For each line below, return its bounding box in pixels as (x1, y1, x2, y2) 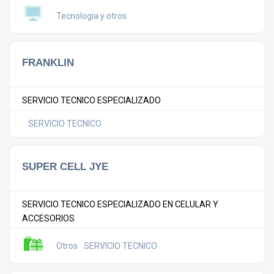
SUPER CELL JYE (22, 160, 108, 172)
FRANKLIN (22, 56, 74, 68)
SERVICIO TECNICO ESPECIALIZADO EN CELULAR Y (22, 199, 218, 209)
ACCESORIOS (22, 213, 75, 223)
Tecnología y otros (56, 10, 127, 21)
